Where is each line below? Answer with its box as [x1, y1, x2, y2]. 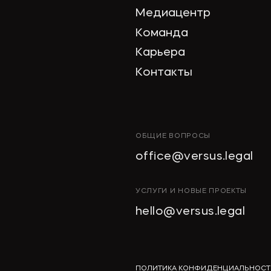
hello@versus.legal [135, 206, 246, 218]
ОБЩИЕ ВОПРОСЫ [135, 132, 211, 140]
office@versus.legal [135, 151, 253, 163]
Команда [135, 27, 188, 39]
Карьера [135, 47, 185, 59]
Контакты [135, 67, 192, 79]
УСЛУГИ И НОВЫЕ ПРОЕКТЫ [135, 188, 247, 195]
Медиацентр [135, 8, 211, 19]
